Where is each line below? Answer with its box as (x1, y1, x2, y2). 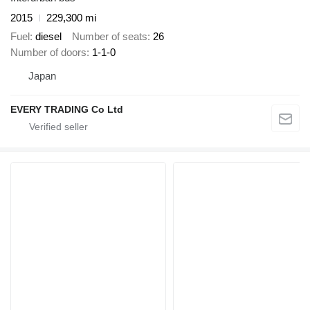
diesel (35, 30, 62, 42)
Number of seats (72, 30, 147, 42)
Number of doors (10, 46, 86, 58)
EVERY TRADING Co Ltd (10, 103, 123, 115)
